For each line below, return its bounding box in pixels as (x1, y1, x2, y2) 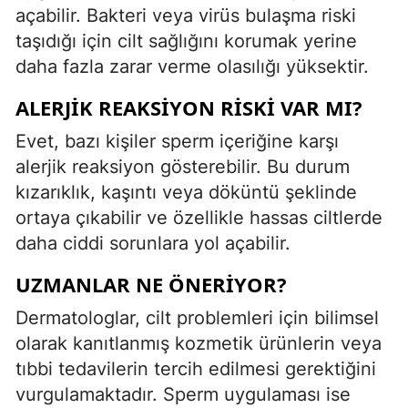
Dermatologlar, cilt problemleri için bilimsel (15, 306, 379, 329)
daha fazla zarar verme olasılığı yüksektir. (15, 55, 369, 77)
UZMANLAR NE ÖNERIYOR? (15, 270, 287, 298)
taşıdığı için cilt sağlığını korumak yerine (15, 29, 357, 52)
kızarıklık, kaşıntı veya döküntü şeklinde (15, 180, 357, 203)
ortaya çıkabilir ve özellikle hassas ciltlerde (15, 206, 382, 229)
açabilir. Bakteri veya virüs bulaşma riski (15, 4, 356, 26)
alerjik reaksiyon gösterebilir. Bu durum (15, 155, 350, 178)
